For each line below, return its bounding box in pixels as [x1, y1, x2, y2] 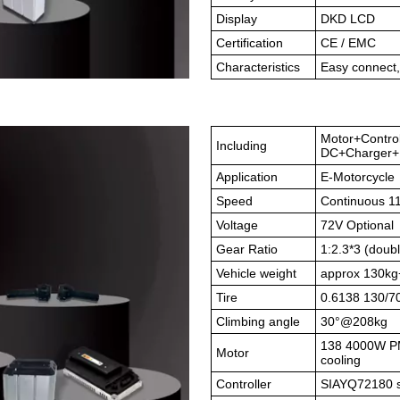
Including [216, 138, 267, 153]
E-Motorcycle [321, 170, 395, 184]
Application [216, 170, 278, 184]
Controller [216, 377, 271, 391]
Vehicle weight [216, 266, 296, 280]
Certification [216, 36, 283, 50]
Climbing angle [216, 314, 300, 329]
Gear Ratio [216, 242, 278, 256]
